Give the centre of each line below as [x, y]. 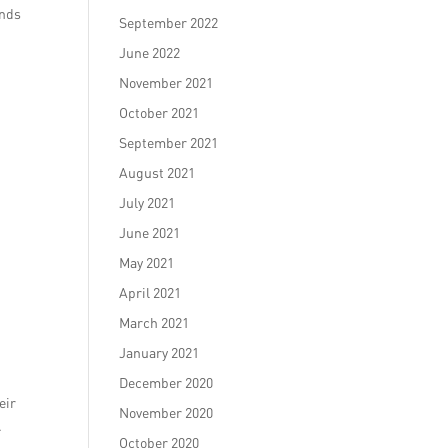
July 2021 [147, 202]
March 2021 [154, 322]
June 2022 [150, 52]
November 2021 [166, 82]
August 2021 [157, 172]
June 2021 [150, 232]
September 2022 [169, 22]
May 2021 [147, 262]
